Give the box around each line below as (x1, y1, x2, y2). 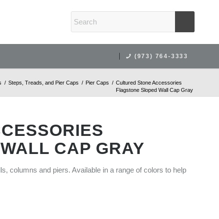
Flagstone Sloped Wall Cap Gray (116, 87, 193, 93)
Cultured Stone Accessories (116, 80, 182, 86)
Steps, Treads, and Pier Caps (8, 80, 79, 86)
